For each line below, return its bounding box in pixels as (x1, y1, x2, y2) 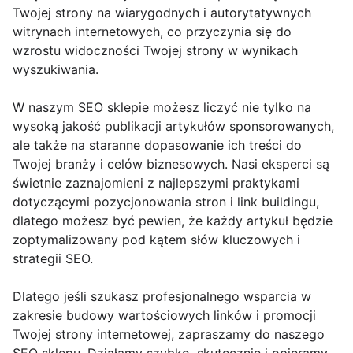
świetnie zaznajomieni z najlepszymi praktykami (13, 175, 299, 191)
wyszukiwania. (13, 61, 98, 77)
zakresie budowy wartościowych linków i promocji (13, 307, 316, 323)
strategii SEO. (13, 251, 93, 266)
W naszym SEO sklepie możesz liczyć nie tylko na (13, 99, 311, 115)
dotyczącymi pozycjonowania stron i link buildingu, (13, 194, 319, 210)
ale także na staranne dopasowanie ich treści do (13, 137, 302, 153)
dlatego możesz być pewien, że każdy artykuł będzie (13, 213, 333, 229)
